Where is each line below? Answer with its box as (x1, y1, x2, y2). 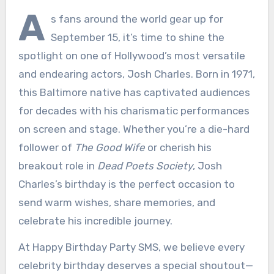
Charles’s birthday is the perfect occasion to (18, 177, 235, 190)
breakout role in (18, 159, 97, 172)
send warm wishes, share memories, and (18, 196, 215, 209)
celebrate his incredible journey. (18, 214, 172, 227)
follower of (18, 141, 75, 154)
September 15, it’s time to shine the (50, 31, 224, 43)
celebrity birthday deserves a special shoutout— (18, 259, 253, 272)
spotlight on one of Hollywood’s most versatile (18, 49, 245, 62)
